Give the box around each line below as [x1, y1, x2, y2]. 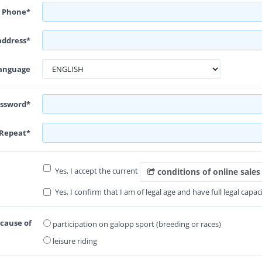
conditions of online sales [157, 166, 260, 177]
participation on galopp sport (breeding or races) [51, 219, 221, 229]
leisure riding [51, 236, 97, 246]
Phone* [1, 6, 30, 17]
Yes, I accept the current [55, 166, 140, 177]
